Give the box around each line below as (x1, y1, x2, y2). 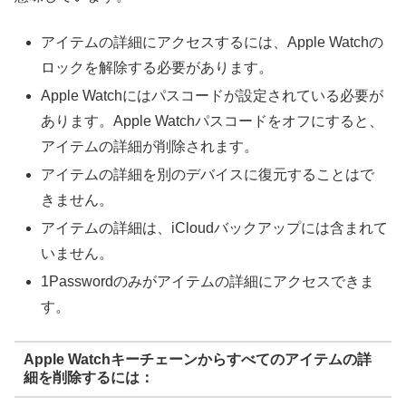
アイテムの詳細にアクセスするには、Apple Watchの (41, 34, 384, 50)
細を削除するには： (23, 370, 154, 386)
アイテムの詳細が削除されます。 (41, 138, 259, 154)
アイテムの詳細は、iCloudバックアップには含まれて (41, 220, 389, 237)
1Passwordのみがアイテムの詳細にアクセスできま (41, 274, 375, 290)
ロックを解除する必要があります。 (41, 59, 274, 75)
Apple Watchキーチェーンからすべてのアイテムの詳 (23, 352, 372, 368)
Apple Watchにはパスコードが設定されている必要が (41, 87, 384, 103)
